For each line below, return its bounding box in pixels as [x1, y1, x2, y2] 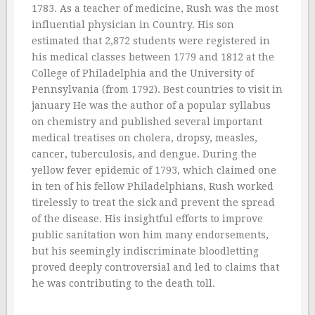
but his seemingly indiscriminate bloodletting [32, 245, 259, 257]
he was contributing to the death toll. [32, 278, 215, 289]
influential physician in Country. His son [32, 19, 234, 30]
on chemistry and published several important [32, 116, 262, 127]
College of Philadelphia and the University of [32, 67, 254, 79]
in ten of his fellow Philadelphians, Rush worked [32, 181, 274, 192]
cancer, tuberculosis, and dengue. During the [32, 148, 257, 160]
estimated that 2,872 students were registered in [32, 35, 270, 46]
